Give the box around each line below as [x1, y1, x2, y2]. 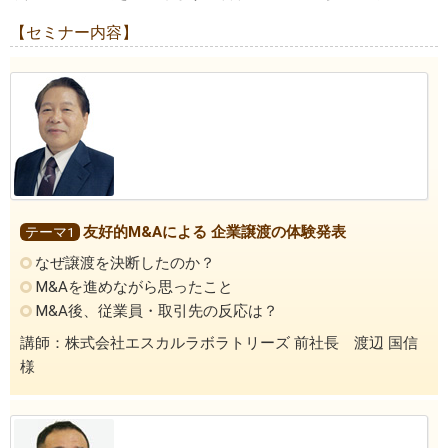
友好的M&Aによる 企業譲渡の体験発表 [83, 222, 346, 241]
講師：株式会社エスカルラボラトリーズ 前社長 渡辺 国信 [20, 333, 418, 352]
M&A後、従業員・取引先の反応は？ [35, 302, 279, 321]
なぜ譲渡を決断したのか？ [35, 254, 216, 273]
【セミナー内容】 [10, 22, 138, 42]
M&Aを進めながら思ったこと [35, 278, 234, 297]
